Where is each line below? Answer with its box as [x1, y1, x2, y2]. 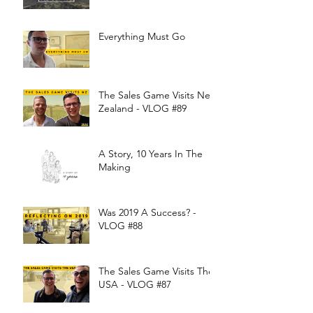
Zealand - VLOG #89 [99, 102, 187, 115]
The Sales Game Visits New [99, 89, 217, 102]
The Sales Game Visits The [99, 265, 214, 278]
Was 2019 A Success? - [99, 206, 196, 219]
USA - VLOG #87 [99, 278, 171, 291]
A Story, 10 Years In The [99, 147, 203, 161]
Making [99, 161, 131, 174]
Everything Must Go [99, 30, 185, 43]
